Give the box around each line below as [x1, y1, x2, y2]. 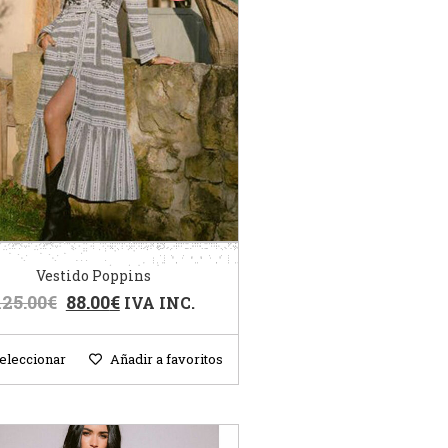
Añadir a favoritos [109, 350, 223, 369]
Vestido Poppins [36, 266, 152, 286]
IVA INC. [123, 292, 195, 314]
